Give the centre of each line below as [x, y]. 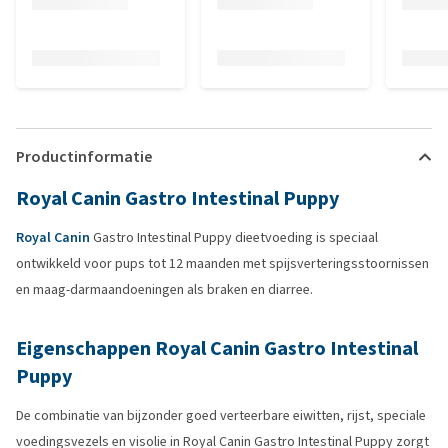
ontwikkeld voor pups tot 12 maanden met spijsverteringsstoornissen [222, 263]
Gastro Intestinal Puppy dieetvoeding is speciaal [234, 237]
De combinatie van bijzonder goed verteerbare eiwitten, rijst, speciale [221, 415]
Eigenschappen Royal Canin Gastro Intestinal [217, 348]
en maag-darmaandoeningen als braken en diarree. [164, 289]
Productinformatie [84, 156]
